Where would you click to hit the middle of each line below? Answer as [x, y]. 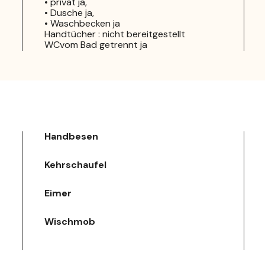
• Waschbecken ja [82, 23]
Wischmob [70, 221]
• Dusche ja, [69, 12]
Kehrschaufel [75, 164]
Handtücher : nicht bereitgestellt [115, 34]
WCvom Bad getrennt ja [96, 44]
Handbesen [71, 136]
